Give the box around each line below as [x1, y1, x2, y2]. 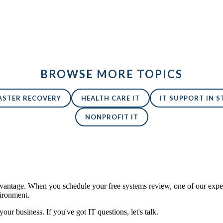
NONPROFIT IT [85, 113, 138, 121]
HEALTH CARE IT [81, 94, 140, 103]
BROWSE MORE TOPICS [40, 67, 183, 81]
